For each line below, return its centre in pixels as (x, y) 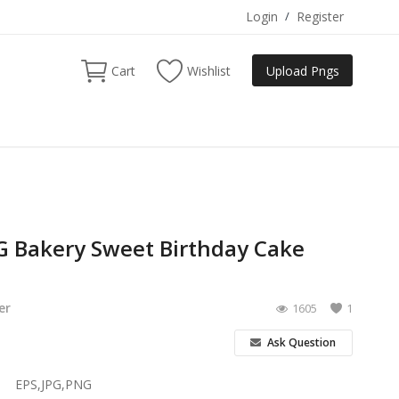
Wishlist (209, 70)
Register (320, 16)
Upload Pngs (302, 70)
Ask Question (301, 342)
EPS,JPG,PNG (53, 384)
